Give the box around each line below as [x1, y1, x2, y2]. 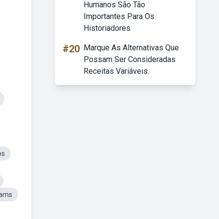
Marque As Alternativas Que [84, 43, 179, 52]
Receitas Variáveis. [84, 66, 149, 76]
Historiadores [84, 23, 131, 33]
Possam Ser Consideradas [84, 55, 175, 64]
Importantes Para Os [84, 12, 154, 21]
